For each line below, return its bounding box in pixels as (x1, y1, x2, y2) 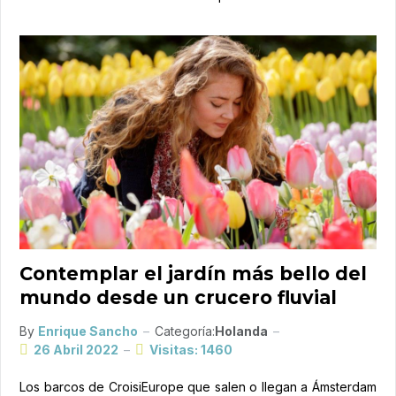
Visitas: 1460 (149, 342, 232, 358)
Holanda (215, 324, 268, 339)
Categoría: (155, 324, 215, 339)
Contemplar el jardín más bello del (19, 263, 367, 286)
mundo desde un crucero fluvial (19, 286, 337, 309)
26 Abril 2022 (34, 342, 118, 358)
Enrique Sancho (38, 324, 138, 339)
